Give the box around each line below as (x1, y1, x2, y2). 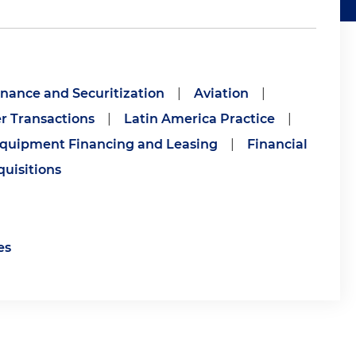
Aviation (193, 86, 249, 101)
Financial (246, 137, 308, 152)
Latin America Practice (123, 111, 275, 126)
